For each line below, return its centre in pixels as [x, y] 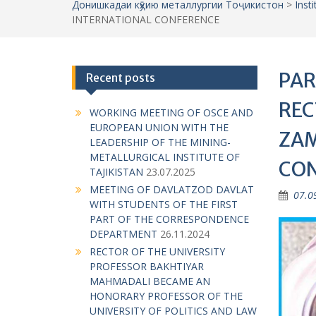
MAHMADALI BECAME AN [150, 281]
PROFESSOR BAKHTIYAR [147, 266]
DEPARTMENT [123, 234]
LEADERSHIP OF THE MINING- [160, 142]
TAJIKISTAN [116, 172]
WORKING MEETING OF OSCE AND [171, 113]
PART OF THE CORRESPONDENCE [169, 219]
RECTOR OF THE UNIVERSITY [157, 251]
